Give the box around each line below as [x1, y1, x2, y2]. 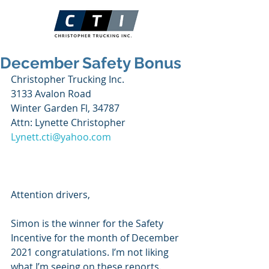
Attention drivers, [11, 188, 90, 201]
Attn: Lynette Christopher [11, 116, 125, 129]
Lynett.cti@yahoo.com [11, 130, 111, 144]
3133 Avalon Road [11, 87, 91, 100]
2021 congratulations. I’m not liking [11, 246, 171, 259]
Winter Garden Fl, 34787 [11, 101, 119, 115]
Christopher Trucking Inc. [11, 73, 124, 86]
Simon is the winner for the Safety [11, 217, 166, 230]
